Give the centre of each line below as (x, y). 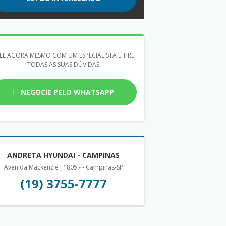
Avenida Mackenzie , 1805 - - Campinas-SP (63, 167)
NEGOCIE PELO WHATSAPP (68, 92)
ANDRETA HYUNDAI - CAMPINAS (64, 155)
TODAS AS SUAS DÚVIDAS (64, 65)
